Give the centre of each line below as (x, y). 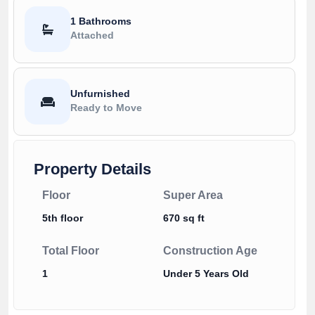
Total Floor (71, 251)
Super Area (193, 195)
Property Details (92, 169)
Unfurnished (100, 93)
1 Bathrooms (101, 21)
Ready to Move (106, 107)
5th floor (63, 218)
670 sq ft (184, 218)
